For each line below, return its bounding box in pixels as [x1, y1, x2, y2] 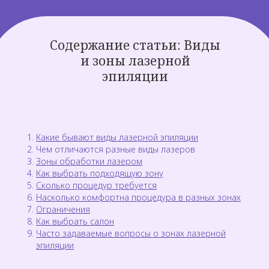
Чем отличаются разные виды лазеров [36, 144, 195, 155]
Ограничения [36, 204, 90, 215]
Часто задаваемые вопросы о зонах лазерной [36, 228, 226, 239]
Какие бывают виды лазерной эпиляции [36, 131, 198, 143]
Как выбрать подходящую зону [36, 168, 163, 179]
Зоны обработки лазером [36, 156, 142, 167]
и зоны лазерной [80, 52, 190, 69]
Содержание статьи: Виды [50, 37, 220, 53]
